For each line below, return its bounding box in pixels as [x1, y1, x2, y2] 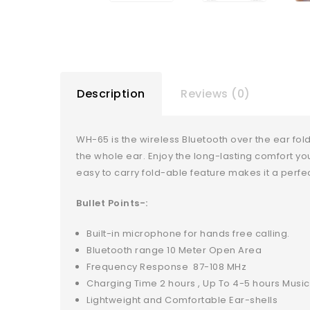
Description [77, 85, 145, 102]
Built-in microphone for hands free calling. [86, 227, 290, 241]
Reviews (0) [181, 85, 250, 102]
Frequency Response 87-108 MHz [86, 260, 247, 274]
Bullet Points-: [76, 197, 148, 210]
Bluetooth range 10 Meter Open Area [86, 244, 262, 257]
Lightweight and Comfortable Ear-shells [86, 293, 278, 307]
